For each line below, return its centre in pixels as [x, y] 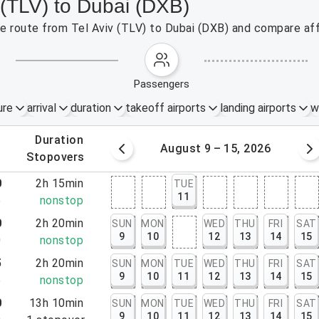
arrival [41, 108]
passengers [165, 84]
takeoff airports [165, 108]
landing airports [258, 108]
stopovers [59, 157]
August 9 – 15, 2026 [215, 148]
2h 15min [60, 183]
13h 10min [56, 303]
